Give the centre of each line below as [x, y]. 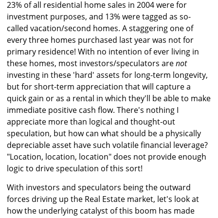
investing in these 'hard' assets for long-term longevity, [107, 75]
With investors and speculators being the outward [99, 188]
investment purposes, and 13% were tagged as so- [99, 17]
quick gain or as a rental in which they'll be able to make [109, 99]
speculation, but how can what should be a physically [104, 134]
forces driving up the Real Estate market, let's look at [103, 199]
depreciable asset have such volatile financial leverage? [107, 145]
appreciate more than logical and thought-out [91, 122]
